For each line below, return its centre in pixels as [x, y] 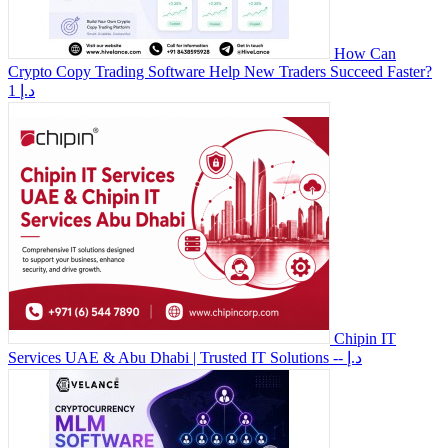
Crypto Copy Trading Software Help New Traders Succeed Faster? [220, 71]
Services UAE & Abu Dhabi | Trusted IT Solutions [168, 357]
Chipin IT [365, 338]
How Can [365, 53]
